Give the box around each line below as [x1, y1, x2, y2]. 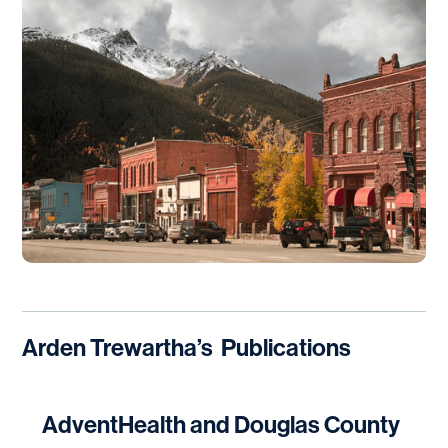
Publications [221, 333, 352, 362]
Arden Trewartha [22, 333, 198, 362]
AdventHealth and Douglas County [42, 410, 401, 439]
